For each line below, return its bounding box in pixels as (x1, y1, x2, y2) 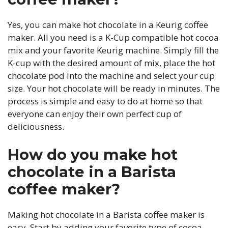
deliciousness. (8, 121, 64, 132)
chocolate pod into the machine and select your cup (8, 70, 215, 81)
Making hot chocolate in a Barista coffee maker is (8, 208, 205, 220)
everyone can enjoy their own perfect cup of (8, 108, 182, 120)
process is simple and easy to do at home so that (8, 95, 203, 107)
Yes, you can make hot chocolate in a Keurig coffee (8, 19, 208, 31)
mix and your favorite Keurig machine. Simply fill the (8, 44, 219, 56)
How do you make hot (8, 145, 178, 163)
